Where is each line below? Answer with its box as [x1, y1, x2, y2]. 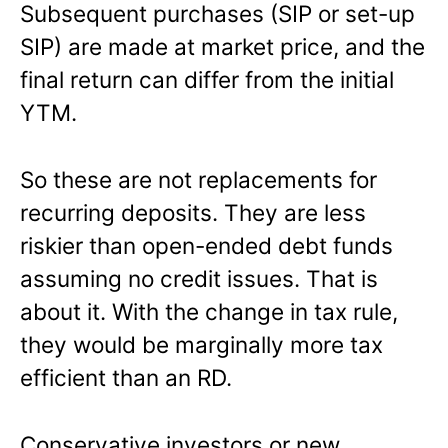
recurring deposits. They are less [20, 199, 366, 227]
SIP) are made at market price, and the [20, 33, 425, 61]
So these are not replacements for [20, 166, 377, 194]
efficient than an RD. [20, 364, 232, 392]
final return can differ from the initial [20, 66, 394, 94]
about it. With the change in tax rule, [20, 298, 398, 326]
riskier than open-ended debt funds [20, 232, 393, 260]
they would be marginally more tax [20, 331, 383, 359]
